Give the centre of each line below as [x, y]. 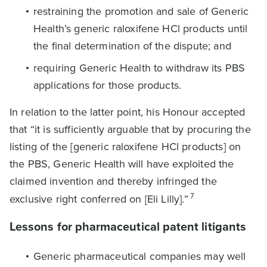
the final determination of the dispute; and [132, 46]
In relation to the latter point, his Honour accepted [128, 112]
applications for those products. [108, 85]
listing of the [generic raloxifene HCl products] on [125, 147]
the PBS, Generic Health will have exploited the [122, 164]
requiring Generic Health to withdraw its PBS [139, 68]
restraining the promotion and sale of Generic [141, 11]
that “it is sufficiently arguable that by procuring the [130, 129]
